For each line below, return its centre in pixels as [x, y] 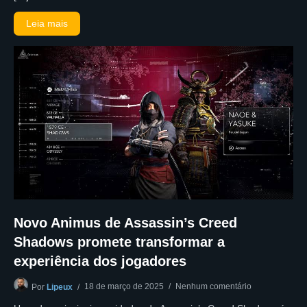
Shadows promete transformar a [119, 242]
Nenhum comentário [213, 287]
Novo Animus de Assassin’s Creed [125, 223]
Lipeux [60, 287]
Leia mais [47, 23]
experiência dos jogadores [100, 261]
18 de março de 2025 [124, 287]
